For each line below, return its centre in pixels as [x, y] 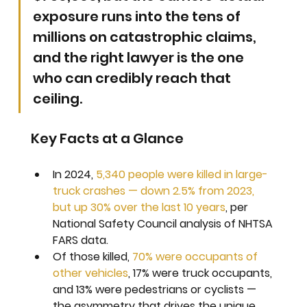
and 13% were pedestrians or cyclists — [156, 289]
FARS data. [81, 240]
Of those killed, [93, 256]
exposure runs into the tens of [138, 16]
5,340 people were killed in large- [182, 174]
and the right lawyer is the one [140, 57]
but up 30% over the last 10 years [139, 207]
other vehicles [91, 273]
